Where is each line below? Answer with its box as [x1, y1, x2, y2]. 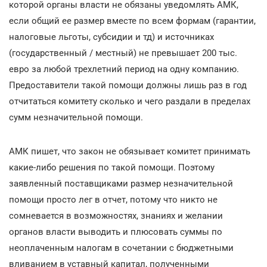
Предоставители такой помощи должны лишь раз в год [9, 80, 247, 91]
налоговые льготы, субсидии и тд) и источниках [9, 32, 214, 42]
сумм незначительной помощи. [9, 112, 143, 123]
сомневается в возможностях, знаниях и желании [9, 210, 223, 221]
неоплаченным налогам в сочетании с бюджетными [9, 243, 234, 253]
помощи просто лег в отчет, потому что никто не [9, 194, 218, 205]
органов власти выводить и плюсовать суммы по [9, 226, 222, 237]
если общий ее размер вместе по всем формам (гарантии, [9, 15, 256, 26]
